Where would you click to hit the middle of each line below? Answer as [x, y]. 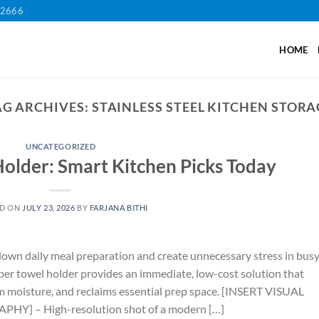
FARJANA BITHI [119, 207]
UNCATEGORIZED [61, 147]
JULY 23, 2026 [49, 207]
